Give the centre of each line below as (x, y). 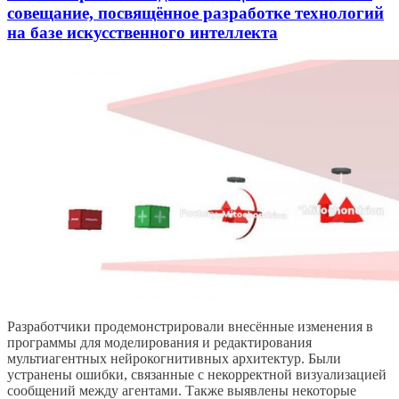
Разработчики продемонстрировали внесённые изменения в (190, 327)
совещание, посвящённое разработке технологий (195, 13)
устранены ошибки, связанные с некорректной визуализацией (197, 375)
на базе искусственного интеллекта (142, 33)
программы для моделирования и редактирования (159, 343)
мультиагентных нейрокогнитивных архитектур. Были (174, 359)
